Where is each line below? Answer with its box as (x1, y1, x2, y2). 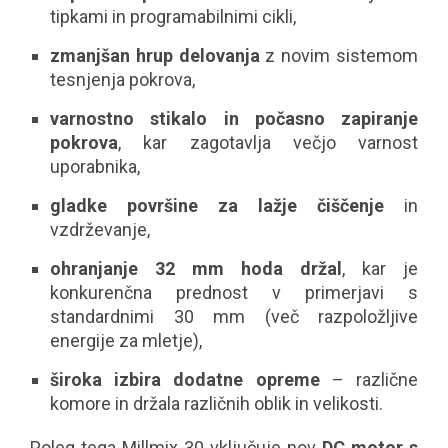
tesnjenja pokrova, (50, 69, 195, 90)
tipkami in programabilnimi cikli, (50, 6, 296, 27)
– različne (319, 369, 419, 390)
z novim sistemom (259, 45, 419, 66)
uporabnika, (50, 156, 140, 177)
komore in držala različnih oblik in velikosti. (50, 393, 383, 414)
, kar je (342, 258, 418, 279)
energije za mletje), (50, 330, 202, 351)
